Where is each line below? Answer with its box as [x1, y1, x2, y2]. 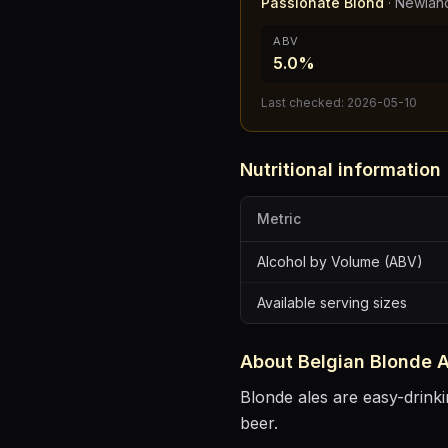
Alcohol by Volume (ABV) [257, 253, 423, 270]
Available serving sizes [257, 294, 407, 311]
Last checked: [261, 95, 347, 110]
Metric [257, 210, 301, 227]
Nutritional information [240, 159, 441, 180]
